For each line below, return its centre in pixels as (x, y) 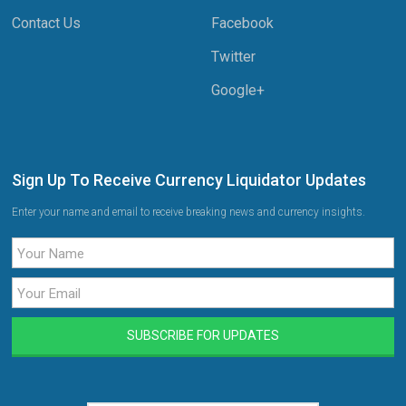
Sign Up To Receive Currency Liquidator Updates (189, 180)
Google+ (237, 90)
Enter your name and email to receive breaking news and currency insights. (189, 212)
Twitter (233, 57)
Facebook (242, 23)
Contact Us (47, 23)
